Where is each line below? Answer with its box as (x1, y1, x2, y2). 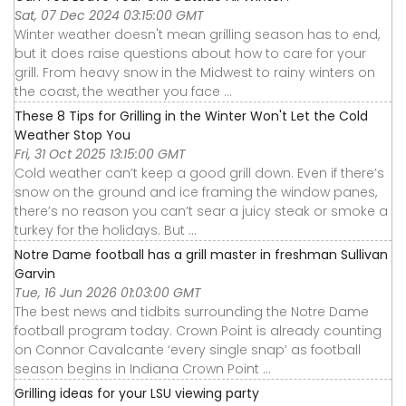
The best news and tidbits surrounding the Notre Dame (14, 302, 369, 321)
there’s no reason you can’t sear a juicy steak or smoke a (14, 201, 388, 220)
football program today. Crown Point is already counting (14, 321, 382, 340)
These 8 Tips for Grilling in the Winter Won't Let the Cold (14, 106, 368, 125)
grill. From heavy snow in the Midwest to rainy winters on (14, 63, 375, 82)
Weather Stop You (14, 125, 130, 144)
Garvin (14, 264, 55, 283)
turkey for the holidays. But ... (14, 220, 197, 239)
